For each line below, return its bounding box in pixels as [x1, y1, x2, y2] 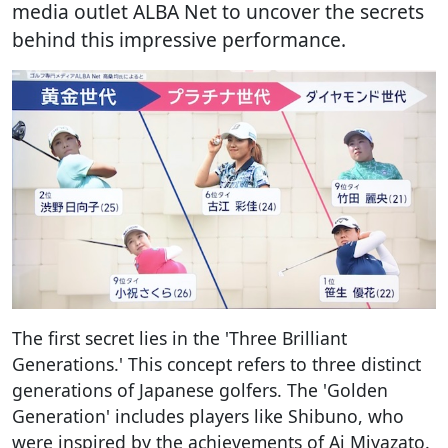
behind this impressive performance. [12, 26, 346, 53]
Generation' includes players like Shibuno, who [12, 403, 404, 428]
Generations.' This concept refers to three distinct [12, 351, 421, 376]
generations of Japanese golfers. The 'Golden [12, 377, 388, 402]
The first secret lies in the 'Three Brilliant [12, 325, 347, 350]
